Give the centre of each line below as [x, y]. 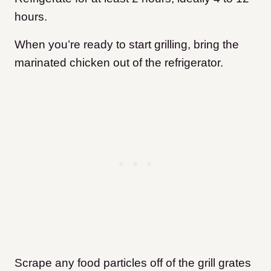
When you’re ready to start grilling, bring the [127, 44]
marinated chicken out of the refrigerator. [119, 62]
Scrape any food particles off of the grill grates [133, 263]
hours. [32, 16]
